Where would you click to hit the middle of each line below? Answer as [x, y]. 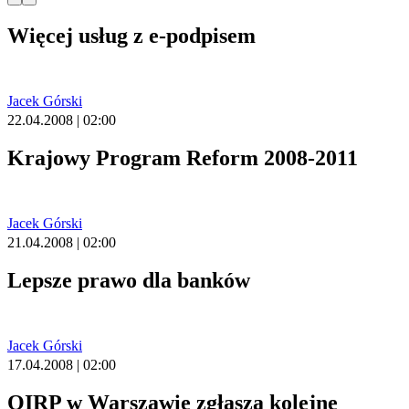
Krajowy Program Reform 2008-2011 [183, 158]
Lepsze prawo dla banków [129, 280]
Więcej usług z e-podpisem [131, 36]
